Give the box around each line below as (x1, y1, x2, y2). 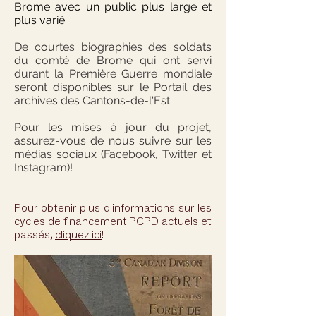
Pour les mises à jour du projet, (14, 121, 212, 134)
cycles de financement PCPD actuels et (14, 214, 212, 228)
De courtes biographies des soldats (14, 40, 212, 54)
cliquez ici (55, 228, 102, 241)
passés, (14, 228, 55, 241)
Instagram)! (14, 161, 73, 174)
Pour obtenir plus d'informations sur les (14, 201, 212, 214)
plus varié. (14, 13, 67, 27)
